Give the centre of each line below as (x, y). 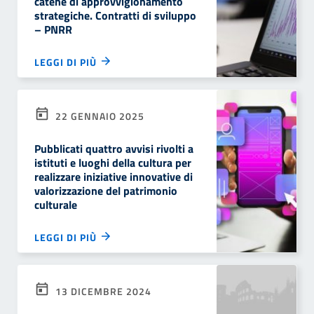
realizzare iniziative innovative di (114, 177)
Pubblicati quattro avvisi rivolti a (114, 149)
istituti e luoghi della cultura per (113, 163)
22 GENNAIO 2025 (98, 116)
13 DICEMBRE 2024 (102, 291)
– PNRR (53, 29)
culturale (56, 205)
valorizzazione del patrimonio (106, 191)
